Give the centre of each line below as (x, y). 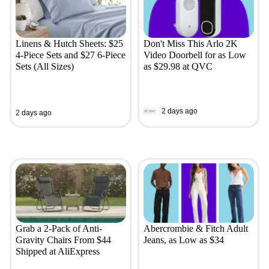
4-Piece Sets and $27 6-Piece (70, 55)
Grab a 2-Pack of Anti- (59, 229)
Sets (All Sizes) (44, 67)
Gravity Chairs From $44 (63, 240)
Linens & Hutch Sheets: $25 (69, 44)
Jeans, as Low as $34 (183, 240)
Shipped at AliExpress (57, 252)
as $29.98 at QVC (178, 67)
